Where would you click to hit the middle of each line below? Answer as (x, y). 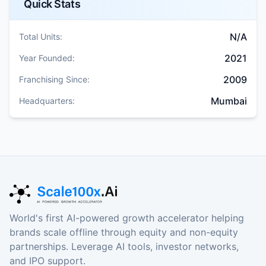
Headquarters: (47, 100)
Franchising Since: (54, 79)
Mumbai (229, 101)
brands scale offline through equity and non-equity (124, 232)
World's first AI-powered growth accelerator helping (127, 218)
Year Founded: (47, 58)
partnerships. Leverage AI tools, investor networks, (124, 246)
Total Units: (41, 36)
